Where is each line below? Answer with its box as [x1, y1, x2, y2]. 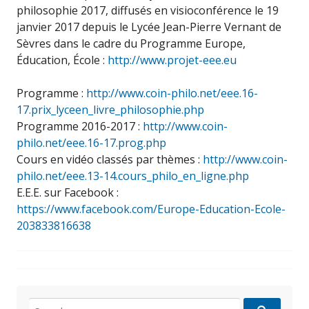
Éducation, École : [17, 52, 108, 68]
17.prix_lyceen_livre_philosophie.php [17, 102, 204, 117]
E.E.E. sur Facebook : [17, 185, 119, 200]
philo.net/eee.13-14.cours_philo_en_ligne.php [17, 168, 249, 183]
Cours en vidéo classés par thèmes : [17, 152, 203, 167]
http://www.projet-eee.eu [108, 52, 237, 68]
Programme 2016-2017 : [17, 119, 143, 134]
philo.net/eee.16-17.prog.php [17, 135, 166, 150]
